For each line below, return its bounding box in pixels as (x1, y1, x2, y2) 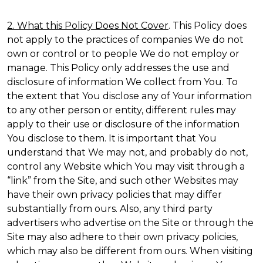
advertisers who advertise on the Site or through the (7, 217, 254, 228)
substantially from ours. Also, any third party (7, 203, 213, 214)
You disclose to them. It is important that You (7, 133, 217, 144)
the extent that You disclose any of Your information (7, 90, 252, 102)
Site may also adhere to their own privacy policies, (7, 231, 238, 242)
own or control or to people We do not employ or (7, 48, 240, 59)
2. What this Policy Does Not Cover (7, 20, 168, 31)
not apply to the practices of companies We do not (7, 34, 244, 45)
